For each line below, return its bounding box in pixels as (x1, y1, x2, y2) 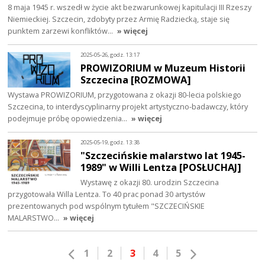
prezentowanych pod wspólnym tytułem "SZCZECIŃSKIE (8, 200, 205, 211)
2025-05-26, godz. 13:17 (80, 51, 140, 59)
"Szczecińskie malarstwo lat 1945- (80, 148, 246, 162)
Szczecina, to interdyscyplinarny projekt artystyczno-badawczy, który (8, 101, 248, 112)
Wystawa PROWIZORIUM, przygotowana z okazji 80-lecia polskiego (8, 89, 242, 100)
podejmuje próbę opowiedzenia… (8, 112, 130, 124)
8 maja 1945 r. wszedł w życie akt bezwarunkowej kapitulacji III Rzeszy (8, 2, 252, 12)
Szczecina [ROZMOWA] (80, 72, 192, 86)
